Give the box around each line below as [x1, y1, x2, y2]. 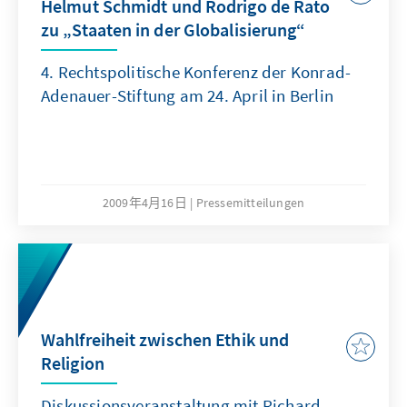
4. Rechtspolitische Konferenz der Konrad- [41, 61, 352, 84]
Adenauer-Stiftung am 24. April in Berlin [41, 84, 334, 107]
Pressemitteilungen [195, 194, 305, 212]
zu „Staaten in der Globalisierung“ [41, 18, 306, 42]
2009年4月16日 [102, 194, 191, 212]
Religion [41, 352, 104, 375]
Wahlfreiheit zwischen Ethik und [41, 328, 290, 352]
